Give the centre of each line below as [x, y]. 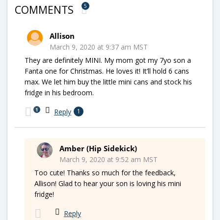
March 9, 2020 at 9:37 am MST [99, 47]
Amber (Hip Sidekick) [98, 148]
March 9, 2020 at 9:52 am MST [109, 159]
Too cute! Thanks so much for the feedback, [105, 172]
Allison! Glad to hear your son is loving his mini [108, 183]
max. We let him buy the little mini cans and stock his [108, 82]
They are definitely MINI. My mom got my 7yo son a [108, 60]
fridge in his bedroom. [59, 92]
